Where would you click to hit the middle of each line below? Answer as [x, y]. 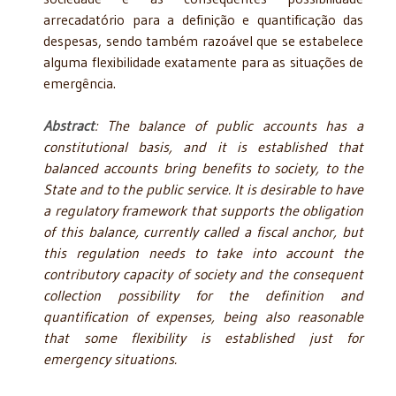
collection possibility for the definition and [203, 295]
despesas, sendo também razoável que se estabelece [203, 40]
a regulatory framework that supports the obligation [203, 210]
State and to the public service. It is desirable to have [203, 189]
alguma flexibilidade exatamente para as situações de [203, 61]
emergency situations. [110, 358]
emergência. [80, 83]
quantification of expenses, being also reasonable [203, 316]
